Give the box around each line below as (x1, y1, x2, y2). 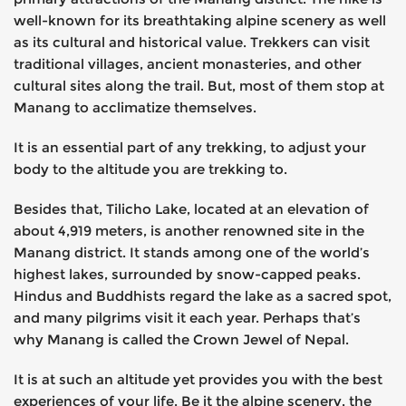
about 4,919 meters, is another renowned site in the (14, 221, 364, 239)
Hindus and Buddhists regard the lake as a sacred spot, (14, 286, 391, 304)
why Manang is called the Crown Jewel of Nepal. (14, 330, 349, 348)
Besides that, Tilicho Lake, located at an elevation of (14, 199, 369, 217)
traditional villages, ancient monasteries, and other (14, 54, 362, 72)
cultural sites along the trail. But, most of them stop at (14, 76, 384, 94)
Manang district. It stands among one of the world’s (14, 243, 370, 261)
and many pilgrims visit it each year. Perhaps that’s (14, 308, 361, 326)
